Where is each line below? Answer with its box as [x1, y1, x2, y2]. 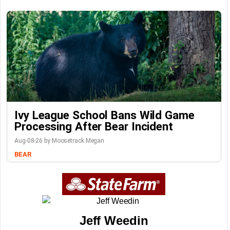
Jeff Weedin [79, 214, 148, 227]
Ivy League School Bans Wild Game [14, 108, 195, 122]
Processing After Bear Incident [14, 120, 173, 133]
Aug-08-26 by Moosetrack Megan [14, 137, 105, 144]
